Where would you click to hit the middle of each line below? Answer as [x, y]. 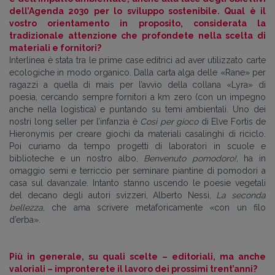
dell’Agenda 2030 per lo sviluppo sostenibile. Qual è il [137, 11]
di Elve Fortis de [232, 121]
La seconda [241, 195]
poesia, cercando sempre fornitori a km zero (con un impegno [137, 97]
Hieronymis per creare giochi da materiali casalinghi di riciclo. [137, 134]
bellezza [26, 207]
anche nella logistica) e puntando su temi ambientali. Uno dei [137, 109]
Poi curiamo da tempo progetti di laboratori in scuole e [137, 146]
